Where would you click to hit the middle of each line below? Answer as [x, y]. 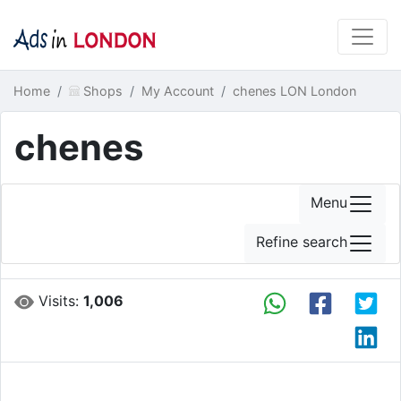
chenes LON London [294, 91]
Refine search [302, 242]
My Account [177, 91]
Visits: [59, 301]
